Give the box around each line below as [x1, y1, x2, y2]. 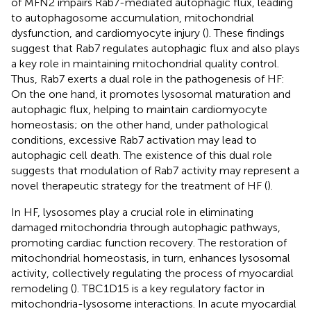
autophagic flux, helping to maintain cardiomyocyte [11, 102, 267, 116]
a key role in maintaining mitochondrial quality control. [11, 56, 279, 70]
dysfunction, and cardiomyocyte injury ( [11, 26, 205, 40]
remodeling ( [11, 281, 74, 295]
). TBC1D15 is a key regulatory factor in [74, 281, 264, 295]
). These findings [205, 26, 285, 40]
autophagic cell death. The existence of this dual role [11, 148, 272, 162]
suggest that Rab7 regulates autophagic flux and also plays [11, 41, 300, 55]
